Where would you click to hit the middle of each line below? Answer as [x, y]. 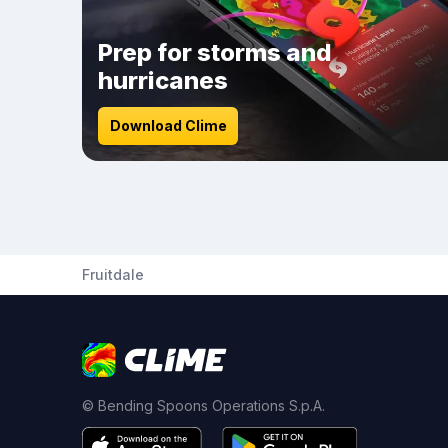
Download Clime [168, 125]
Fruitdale [113, 274]
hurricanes [163, 80]
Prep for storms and [215, 52]
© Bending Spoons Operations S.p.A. [203, 405]
